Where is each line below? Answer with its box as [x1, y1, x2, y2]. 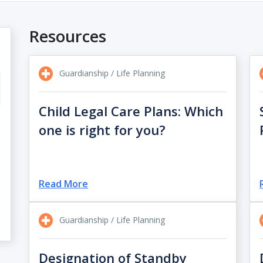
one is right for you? [38, 121, 166, 139]
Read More [38, 177, 88, 190]
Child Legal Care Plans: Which [38, 102, 223, 120]
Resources [28, 25, 106, 47]
